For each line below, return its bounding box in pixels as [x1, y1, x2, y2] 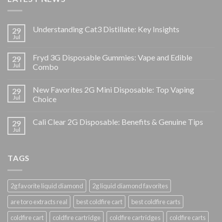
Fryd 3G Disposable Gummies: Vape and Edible [33, 53, 192, 62]
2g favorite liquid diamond [10, 181, 83, 190]
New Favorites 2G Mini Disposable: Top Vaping [33, 85, 194, 95]
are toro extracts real [10, 197, 67, 206]
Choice [33, 94, 56, 104]
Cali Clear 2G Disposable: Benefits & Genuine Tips [33, 117, 203, 127]
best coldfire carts [131, 197, 180, 206]
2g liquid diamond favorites [92, 181, 168, 190]
